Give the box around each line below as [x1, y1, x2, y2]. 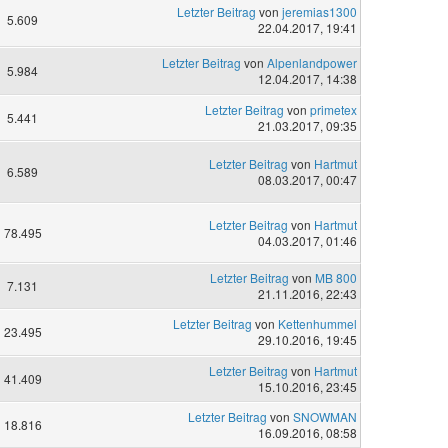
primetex [309, 100, 357, 118]
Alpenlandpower [266, 53, 357, 71]
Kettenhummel [277, 315, 357, 333]
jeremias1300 [281, 3, 357, 21]
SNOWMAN [292, 408, 357, 426]
